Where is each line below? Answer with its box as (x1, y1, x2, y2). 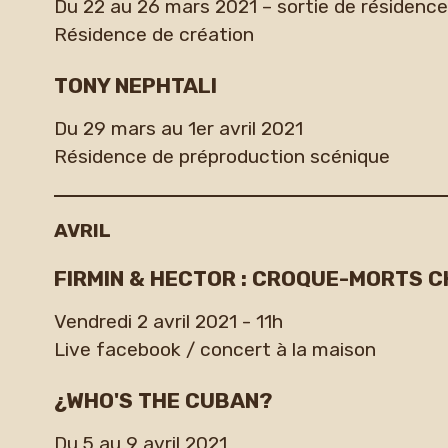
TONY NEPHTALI (53, 72, 217, 98)
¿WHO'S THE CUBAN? (53, 387, 272, 413)
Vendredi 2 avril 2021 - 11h (53, 310, 283, 334)
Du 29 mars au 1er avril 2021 (53, 117, 303, 141)
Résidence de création (53, 23, 254, 47)
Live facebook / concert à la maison (53, 338, 376, 362)
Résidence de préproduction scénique (53, 145, 390, 169)
